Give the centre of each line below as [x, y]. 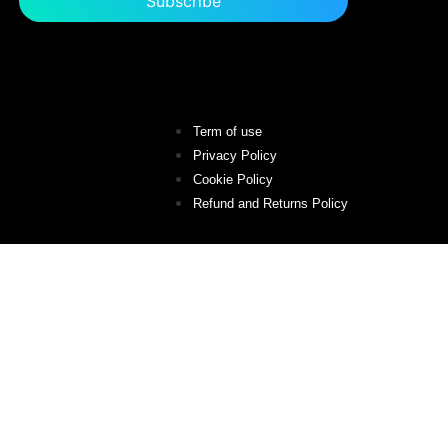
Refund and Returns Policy [270, 203]
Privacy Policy [235, 155]
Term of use [227, 131]
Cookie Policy [233, 179]
